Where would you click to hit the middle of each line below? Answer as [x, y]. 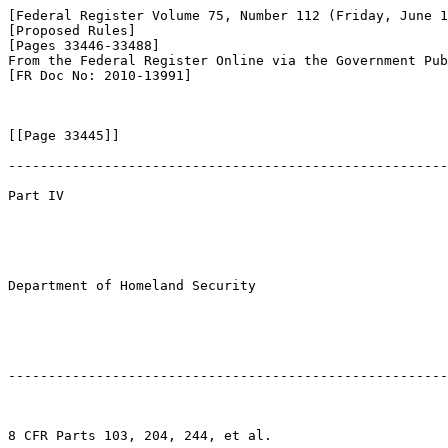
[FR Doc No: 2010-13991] [100, 75]
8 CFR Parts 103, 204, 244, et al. [140, 435]
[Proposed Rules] [72, 30]
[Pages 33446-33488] [84, 45]
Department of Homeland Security [132, 285]
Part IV [36, 195]
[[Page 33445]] [64, 135]
